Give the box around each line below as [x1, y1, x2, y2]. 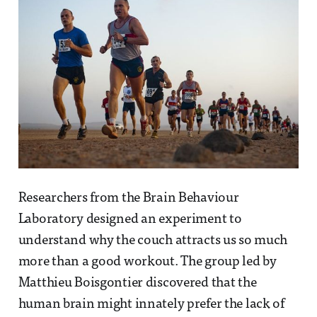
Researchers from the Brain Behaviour [18, 192, 239, 206]
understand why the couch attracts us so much [18, 234, 288, 248]
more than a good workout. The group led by [18, 255, 277, 270]
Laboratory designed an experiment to [18, 213, 242, 227]
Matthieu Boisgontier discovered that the [18, 277, 257, 291]
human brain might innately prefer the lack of [18, 298, 284, 312]
